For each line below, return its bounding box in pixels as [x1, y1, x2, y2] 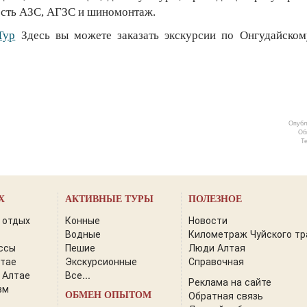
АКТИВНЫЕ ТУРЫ [65, 194, 153, 204]
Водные [65, 227, 101, 241]
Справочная [188, 254, 244, 268]
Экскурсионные [65, 254, 137, 268]
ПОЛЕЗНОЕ [188, 194, 242, 204]
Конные [65, 213, 100, 227]
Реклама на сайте [188, 275, 271, 288]
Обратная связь [188, 288, 263, 302]
